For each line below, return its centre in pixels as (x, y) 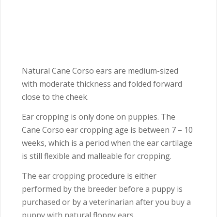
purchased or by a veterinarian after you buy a (106, 202)
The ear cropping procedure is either (89, 176)
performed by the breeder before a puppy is (102, 189)
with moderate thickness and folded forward (102, 84)
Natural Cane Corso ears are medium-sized (100, 71)
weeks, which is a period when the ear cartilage (107, 143)
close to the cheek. (56, 97)
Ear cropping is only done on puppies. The (99, 117)
